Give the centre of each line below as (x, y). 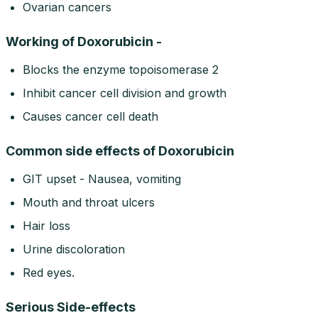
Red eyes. (49, 273)
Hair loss (46, 226)
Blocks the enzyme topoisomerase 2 (121, 70)
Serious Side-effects (71, 307)
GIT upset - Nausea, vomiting (102, 179)
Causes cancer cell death (91, 117)
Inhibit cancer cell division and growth (125, 93)
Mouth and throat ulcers (89, 203)
